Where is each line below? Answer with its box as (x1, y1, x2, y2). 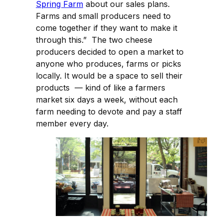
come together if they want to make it (36, 22, 177, 33)
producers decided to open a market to (36, 46, 184, 57)
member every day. (36, 118, 109, 128)
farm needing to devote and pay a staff (36, 106, 182, 116)
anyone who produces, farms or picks (36, 58, 181, 69)
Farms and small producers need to (36, 10, 171, 21)
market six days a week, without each (36, 94, 178, 105)
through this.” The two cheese (36, 34, 152, 45)
